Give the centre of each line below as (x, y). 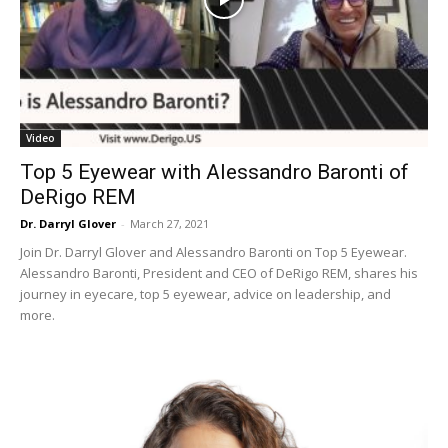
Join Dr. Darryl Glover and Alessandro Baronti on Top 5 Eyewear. (213, 251)
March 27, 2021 (169, 223)
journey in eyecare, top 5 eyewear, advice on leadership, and (205, 293)
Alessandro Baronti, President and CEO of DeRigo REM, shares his (219, 272)
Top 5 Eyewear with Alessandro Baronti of (214, 171)
